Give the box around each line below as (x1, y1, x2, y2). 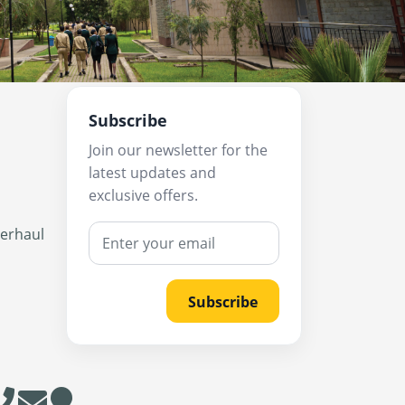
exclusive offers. (89, 184, 198, 205)
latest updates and (89, 162, 216, 183)
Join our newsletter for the (89, 139, 268, 160)
